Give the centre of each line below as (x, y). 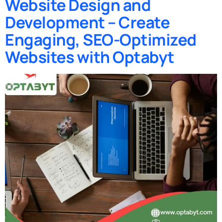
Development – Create (87, 22)
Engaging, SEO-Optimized (101, 39)
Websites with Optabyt (90, 57)
